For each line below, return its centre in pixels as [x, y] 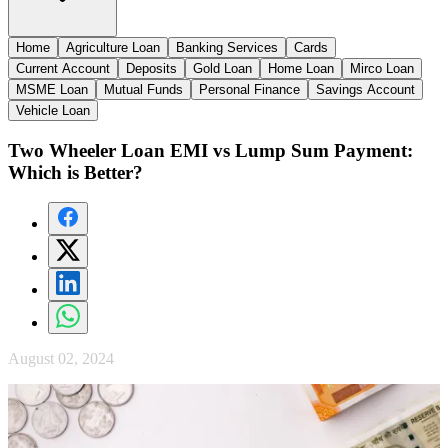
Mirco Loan [382, 68]
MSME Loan [52, 89]
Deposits [151, 68]
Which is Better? [75, 172]
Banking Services [227, 47]
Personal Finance [249, 89]
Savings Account [365, 89]
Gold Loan [222, 68]
